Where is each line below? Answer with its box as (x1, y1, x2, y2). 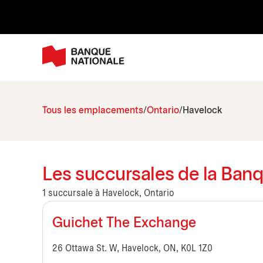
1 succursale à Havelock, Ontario (42, 189, 174, 198)
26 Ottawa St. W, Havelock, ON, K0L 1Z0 (52, 244, 213, 254)
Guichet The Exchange (52, 217, 196, 231)
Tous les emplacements (42, 106, 143, 116)
